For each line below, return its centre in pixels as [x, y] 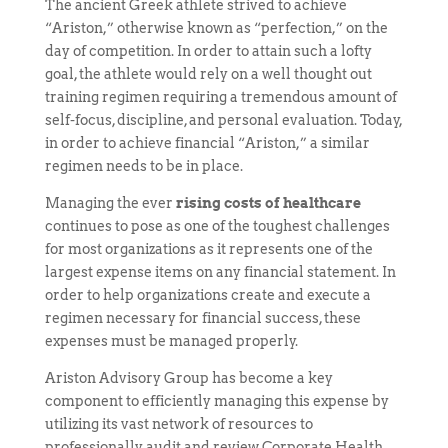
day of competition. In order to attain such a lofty [208, 51]
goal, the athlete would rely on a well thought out [208, 74]
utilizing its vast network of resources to [178, 424]
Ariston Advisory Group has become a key [188, 378]
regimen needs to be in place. [143, 166]
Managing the [93, 203]
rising [198, 203]
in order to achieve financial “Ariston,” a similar [207, 143]
